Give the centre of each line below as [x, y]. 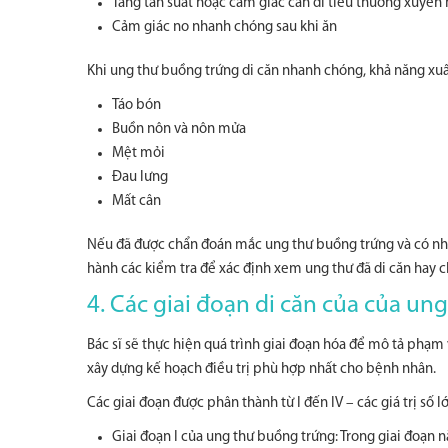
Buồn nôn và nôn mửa [179, 129]
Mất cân [136, 201]
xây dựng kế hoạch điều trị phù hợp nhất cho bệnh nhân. [261, 369]
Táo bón [136, 105]
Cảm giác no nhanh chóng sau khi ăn [224, 27]
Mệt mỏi [138, 153]
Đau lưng [140, 177]
